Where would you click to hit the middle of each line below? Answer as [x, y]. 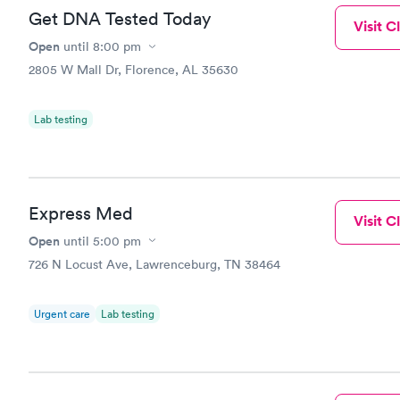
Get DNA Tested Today [120, 19]
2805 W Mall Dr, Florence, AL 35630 [133, 70]
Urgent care [62, 313]
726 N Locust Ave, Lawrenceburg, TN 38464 [154, 264]
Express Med [81, 213]
